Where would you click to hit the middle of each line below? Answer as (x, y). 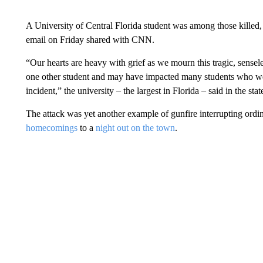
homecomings (51, 127)
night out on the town (135, 127)
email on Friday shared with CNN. (90, 39)
